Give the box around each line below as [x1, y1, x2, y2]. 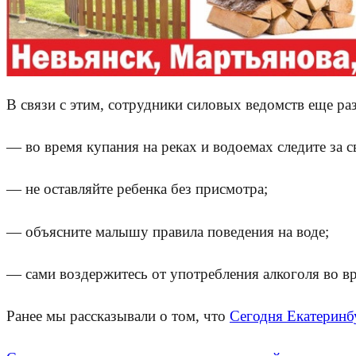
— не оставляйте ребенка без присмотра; [6, 180, 268, 198]
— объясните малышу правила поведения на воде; [6, 222, 329, 240]
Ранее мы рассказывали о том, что [6, 307, 230, 324]
